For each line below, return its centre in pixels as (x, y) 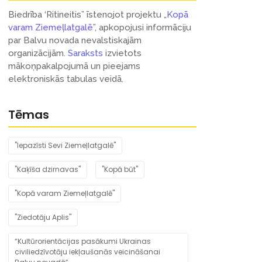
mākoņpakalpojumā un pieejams (74, 66)
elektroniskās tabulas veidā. (66, 79)
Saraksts (85, 54)
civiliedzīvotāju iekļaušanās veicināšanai (87, 252)
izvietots (122, 54)
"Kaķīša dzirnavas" (48, 170)
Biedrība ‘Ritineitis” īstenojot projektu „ (87, 15)
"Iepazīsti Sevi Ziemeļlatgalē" (65, 146)
